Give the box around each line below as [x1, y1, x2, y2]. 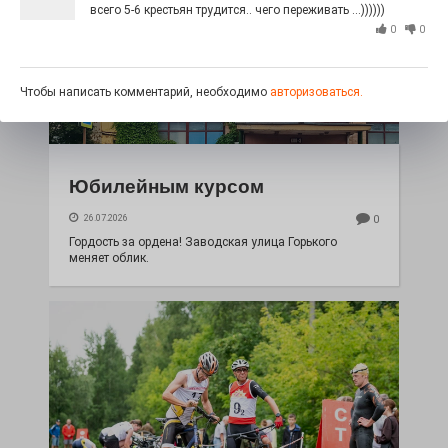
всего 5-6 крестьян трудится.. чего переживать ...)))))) [90, 3, 385, 17]
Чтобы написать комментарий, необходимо [20, 85, 270, 99]
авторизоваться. [270, 85, 363, 99]
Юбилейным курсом [69, 176, 264, 197]
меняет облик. [69, 251, 149, 265]
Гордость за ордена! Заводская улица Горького [69, 235, 337, 249]
